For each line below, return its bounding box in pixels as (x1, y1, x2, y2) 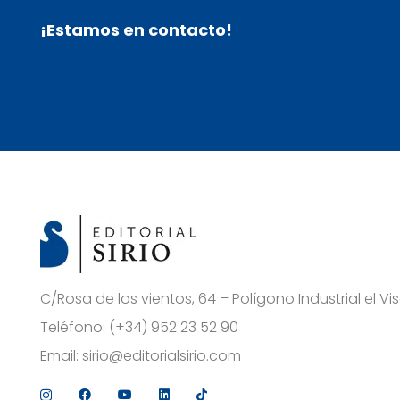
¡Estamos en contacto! (40, 19, 232, 42)
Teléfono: (40, 317, 109, 338)
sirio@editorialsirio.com (82, 346, 241, 367)
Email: (40, 346, 82, 367)
